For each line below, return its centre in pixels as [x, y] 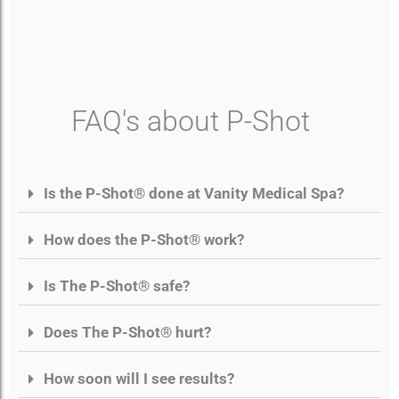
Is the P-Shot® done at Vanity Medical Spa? [194, 193]
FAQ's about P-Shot [191, 121]
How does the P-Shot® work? [144, 239]
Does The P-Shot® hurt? [127, 332]
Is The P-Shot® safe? [117, 285]
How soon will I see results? [139, 378]
